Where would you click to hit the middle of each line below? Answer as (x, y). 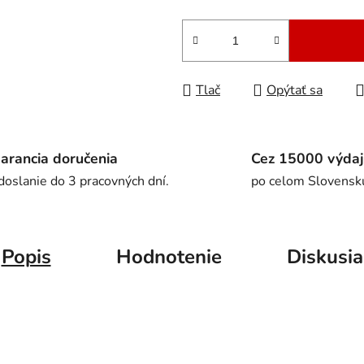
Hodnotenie (169, 257)
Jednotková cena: (230, 17)
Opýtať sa (295, 91)
